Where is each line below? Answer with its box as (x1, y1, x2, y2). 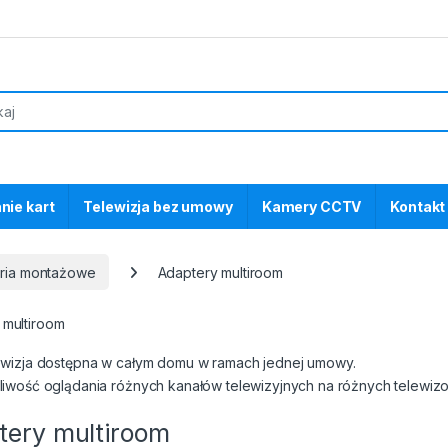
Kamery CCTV (261, 198, 362, 216)
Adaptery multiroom (157, 263, 283, 281)
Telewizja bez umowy (83, 198, 233, 216)
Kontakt (390, 198, 446, 216)
